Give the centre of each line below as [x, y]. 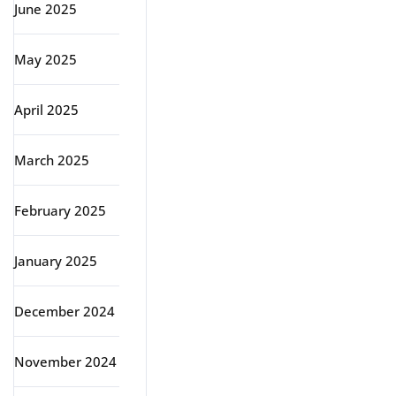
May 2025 [46, 59]
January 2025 [56, 261]
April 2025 [46, 110]
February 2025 [60, 210]
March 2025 [52, 160]
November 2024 [65, 362]
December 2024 [65, 311]
